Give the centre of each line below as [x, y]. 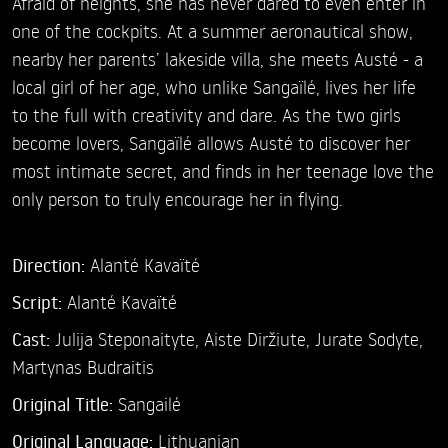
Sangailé [147, 404]
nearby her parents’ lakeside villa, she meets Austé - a [217, 59]
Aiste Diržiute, [259, 339]
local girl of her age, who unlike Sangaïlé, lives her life [214, 87]
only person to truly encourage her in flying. [177, 199]
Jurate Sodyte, [369, 339]
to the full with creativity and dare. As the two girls [206, 115]
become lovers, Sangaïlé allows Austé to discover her [211, 143]
